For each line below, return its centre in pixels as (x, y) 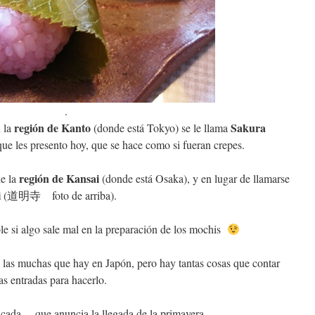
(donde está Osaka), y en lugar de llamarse (194, 178)
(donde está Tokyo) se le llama (161, 128)
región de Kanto (52, 128)
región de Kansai (59, 178)
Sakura (248, 128)
